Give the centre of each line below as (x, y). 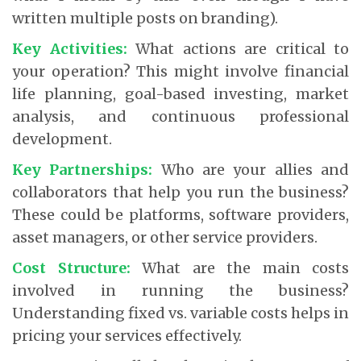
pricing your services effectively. (127, 335)
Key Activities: (70, 48)
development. (62, 139)
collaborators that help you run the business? (180, 192)
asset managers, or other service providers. (165, 237)
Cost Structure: (71, 268)
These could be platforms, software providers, (180, 214)
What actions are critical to (238, 48)
